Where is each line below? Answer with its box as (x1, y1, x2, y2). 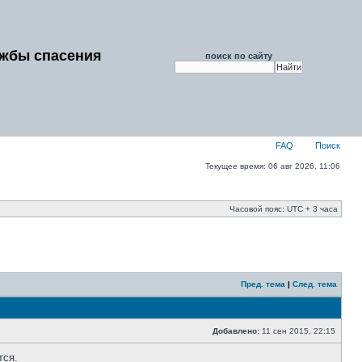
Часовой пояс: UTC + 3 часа (229, 204, 338, 213)
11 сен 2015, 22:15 (259, 326, 338, 335)
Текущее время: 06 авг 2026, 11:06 (205, 162, 340, 170)
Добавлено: (213, 326, 259, 335)
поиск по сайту (205, 51, 272, 61)
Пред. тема (241, 280, 285, 288)
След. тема (293, 280, 337, 288)
